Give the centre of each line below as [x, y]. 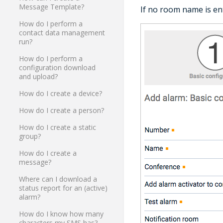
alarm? [30, 197]
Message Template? [52, 7]
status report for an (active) [63, 188]
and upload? [39, 77]
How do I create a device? [61, 94]
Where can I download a [58, 179]
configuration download [57, 68]
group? [30, 136]
